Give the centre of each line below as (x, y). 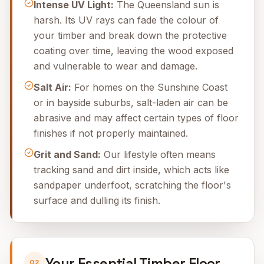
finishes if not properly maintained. (111, 133)
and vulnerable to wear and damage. (115, 66)
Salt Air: (52, 87)
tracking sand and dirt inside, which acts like (131, 170)
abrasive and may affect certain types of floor (136, 118)
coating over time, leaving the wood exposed (133, 51)
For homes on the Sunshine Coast (149, 87)
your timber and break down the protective (130, 35)
